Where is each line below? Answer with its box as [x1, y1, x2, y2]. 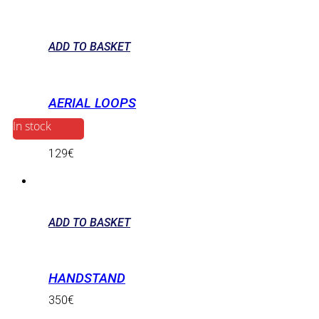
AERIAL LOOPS [48, 95, 136, 111]
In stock [13, 117, 51, 134]
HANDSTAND [48, 271, 125, 287]
